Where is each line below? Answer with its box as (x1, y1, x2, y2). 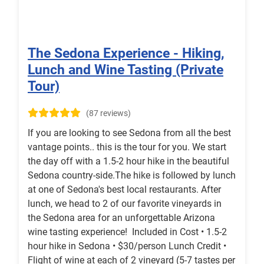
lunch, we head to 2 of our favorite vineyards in (28, 198, 222, 210)
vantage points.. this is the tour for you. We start (28, 141, 226, 153)
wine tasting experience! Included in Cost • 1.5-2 (28, 226, 227, 238)
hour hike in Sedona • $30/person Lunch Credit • (28, 240, 226, 252)
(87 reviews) (86, 108, 131, 119)
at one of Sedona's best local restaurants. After (28, 184, 221, 196)
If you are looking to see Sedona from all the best (28, 127, 231, 139)
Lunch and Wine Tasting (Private (28, 61, 223, 78)
